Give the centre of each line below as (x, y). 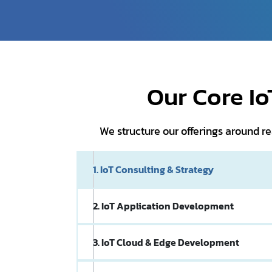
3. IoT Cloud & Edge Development (166, 242)
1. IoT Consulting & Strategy (153, 169)
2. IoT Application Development (163, 206)
